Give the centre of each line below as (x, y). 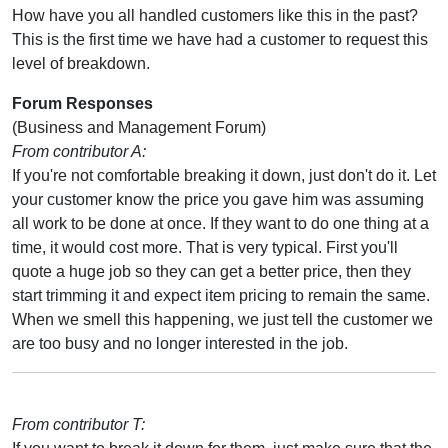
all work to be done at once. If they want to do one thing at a (220, 223)
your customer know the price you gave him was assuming (218, 199)
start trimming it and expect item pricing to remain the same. (221, 295)
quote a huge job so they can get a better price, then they (211, 271)
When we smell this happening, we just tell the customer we (222, 319)
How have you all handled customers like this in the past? (215, 15)
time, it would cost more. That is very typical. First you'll (205, 247)
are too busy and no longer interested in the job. (180, 343)
